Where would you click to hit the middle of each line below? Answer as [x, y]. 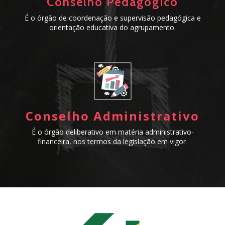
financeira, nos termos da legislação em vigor [112, 141]
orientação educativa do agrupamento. [113, 27]
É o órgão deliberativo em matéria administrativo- [113, 132]
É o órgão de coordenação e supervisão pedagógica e [113, 18]
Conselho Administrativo [113, 116]
